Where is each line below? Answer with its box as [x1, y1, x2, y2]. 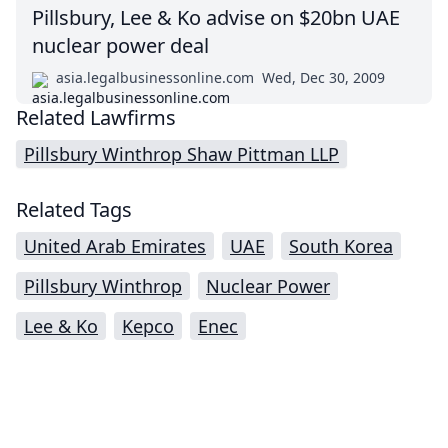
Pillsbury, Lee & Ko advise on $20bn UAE [32, 4, 400, 31]
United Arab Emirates [24, 234, 206, 258]
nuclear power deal [32, 32, 209, 59]
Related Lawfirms [16, 104, 176, 131]
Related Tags [16, 196, 132, 223]
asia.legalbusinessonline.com [56, 68, 254, 87]
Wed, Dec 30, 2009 [262, 68, 385, 87]
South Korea [289, 234, 393, 258]
